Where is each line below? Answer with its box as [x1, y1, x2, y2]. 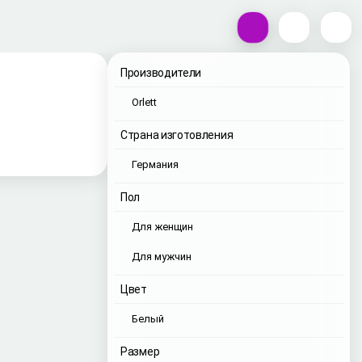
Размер [120, 345, 160, 358]
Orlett [132, 96, 157, 108]
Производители [120, 66, 202, 79]
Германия [132, 158, 179, 170]
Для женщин [132, 221, 193, 233]
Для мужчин [132, 250, 192, 263]
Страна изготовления [120, 128, 234, 141]
